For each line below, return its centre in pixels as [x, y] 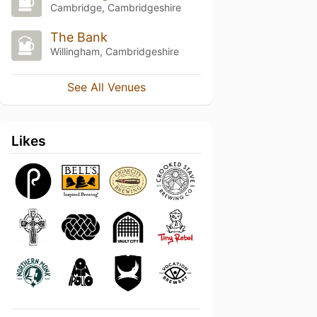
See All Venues [106, 87]
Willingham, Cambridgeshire [114, 51]
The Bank [79, 37]
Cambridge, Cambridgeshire [115, 7]
